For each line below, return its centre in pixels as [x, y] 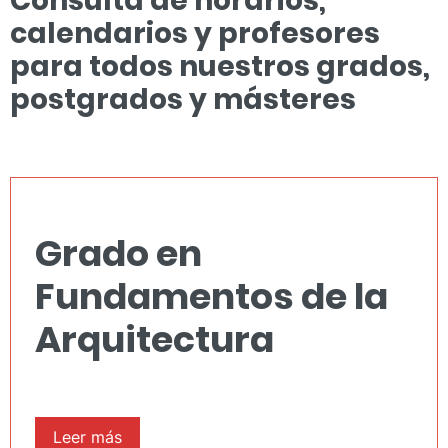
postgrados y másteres [183, 99]
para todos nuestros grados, [220, 66]
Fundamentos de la [211, 296]
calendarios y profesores [195, 33]
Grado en [118, 253]
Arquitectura [154, 339]
